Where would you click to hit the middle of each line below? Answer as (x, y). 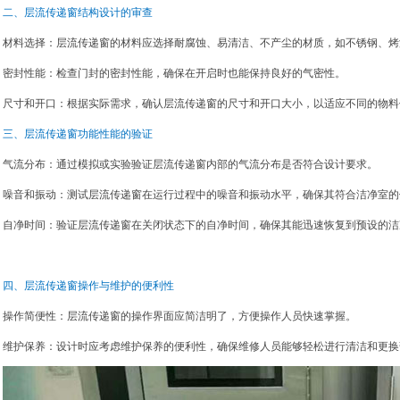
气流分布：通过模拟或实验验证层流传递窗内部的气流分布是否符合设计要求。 (190, 164)
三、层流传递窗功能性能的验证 (78, 134)
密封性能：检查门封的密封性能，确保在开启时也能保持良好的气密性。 (174, 73)
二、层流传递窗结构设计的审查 (78, 12)
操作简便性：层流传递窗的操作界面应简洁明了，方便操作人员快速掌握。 (179, 316)
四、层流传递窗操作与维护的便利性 (88, 286)
